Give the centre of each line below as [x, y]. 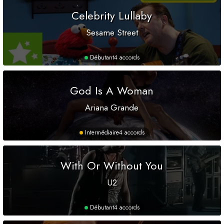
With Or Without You [112, 166]
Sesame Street [112, 33]
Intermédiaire [102, 133]
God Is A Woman [112, 91]
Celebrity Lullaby [112, 16]
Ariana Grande [112, 108]
